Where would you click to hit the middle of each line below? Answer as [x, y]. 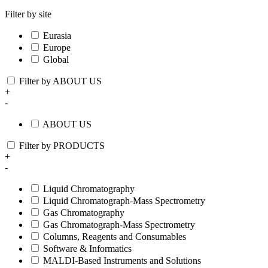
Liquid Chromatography [89, 189]
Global [56, 60]
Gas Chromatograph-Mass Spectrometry [119, 225]
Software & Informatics [87, 249]
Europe [57, 48]
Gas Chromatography [84, 213]
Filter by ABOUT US [60, 81]
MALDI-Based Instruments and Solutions [122, 261]
